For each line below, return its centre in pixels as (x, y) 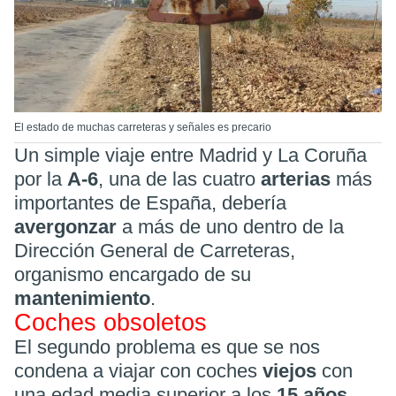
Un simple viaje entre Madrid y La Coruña (190, 155)
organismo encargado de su (133, 274)
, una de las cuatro (179, 179)
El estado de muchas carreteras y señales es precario (143, 127)
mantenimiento (82, 298)
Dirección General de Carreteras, (155, 250)
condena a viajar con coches (138, 370)
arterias (298, 179)
